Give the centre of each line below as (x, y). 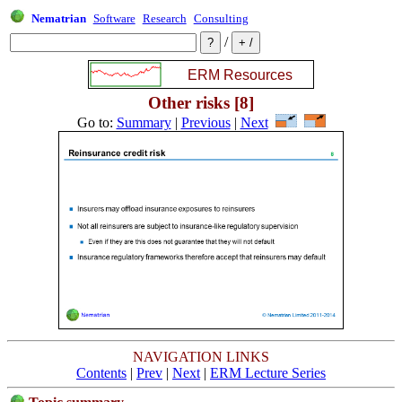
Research (164, 18)
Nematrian (58, 18)
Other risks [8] (201, 103)
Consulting (221, 18)
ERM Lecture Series (268, 372)
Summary (144, 123)
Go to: (96, 123)
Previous (205, 123)
